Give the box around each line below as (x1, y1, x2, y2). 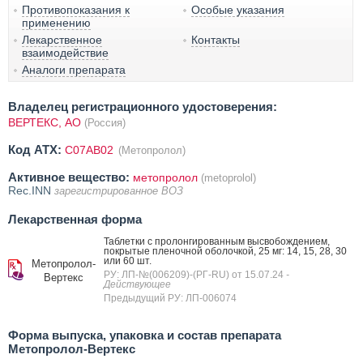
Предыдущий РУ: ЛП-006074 (104, 292, 237, 304)
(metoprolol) (201, 171, 256, 184)
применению (22, 15, 91, 29)
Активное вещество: (8, 169, 130, 184)
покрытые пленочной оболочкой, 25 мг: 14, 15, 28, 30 (104, 245, 347, 257)
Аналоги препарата (22, 62, 126, 76)
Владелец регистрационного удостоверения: (8, 99, 277, 113)
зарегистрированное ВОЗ (54, 184, 183, 197)
